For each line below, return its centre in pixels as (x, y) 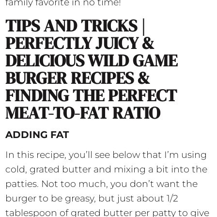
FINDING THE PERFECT (91, 96)
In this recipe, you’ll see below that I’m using (106, 155)
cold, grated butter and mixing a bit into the (107, 170)
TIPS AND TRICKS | (76, 26)
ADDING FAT (37, 135)
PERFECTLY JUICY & (80, 43)
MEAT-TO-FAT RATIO (83, 113)
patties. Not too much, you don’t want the (102, 184)
